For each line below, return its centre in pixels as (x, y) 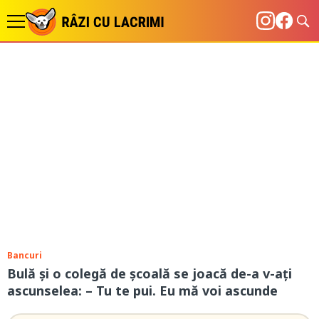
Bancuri (25, 255)
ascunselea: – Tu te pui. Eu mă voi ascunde (142, 291)
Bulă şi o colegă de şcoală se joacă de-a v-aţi (150, 273)
